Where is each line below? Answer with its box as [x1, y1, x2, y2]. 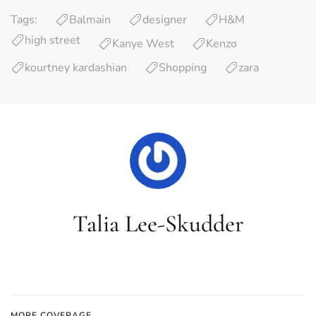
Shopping [159, 60, 207, 75]
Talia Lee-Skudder [72, 209, 244, 238]
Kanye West [112, 36, 174, 51]
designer [142, 12, 187, 28]
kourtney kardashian [25, 60, 127, 75]
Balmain [69, 12, 111, 28]
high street [25, 32, 80, 48]
